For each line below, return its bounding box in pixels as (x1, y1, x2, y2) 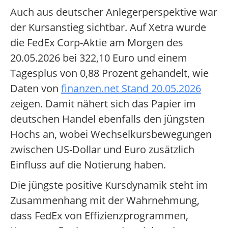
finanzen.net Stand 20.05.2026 (61, 81, 201, 96)
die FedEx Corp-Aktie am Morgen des (10, 36, 183, 50)
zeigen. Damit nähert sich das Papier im (10, 97, 196, 111)
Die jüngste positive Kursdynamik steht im (10, 178, 208, 192)
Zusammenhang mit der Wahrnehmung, (10, 193, 199, 208)
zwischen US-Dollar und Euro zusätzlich (10, 142, 194, 157)
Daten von (10, 81, 61, 96)
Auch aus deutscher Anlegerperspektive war (10, 5, 217, 19)
